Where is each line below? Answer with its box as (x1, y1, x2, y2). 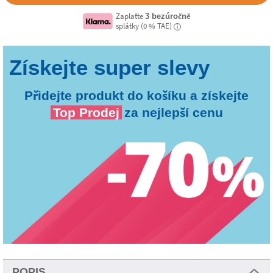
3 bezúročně (144, 12, 191, 21)
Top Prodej (52, 105, 119, 119)
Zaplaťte (115, 11, 145, 21)
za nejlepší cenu (124, 105, 223, 119)
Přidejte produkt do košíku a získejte (24, 88, 249, 102)
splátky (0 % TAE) (115, 21, 172, 30)
